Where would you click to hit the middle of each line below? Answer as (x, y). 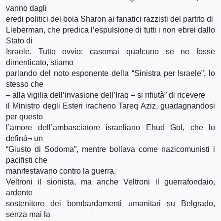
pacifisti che (27, 160)
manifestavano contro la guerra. (61, 171)
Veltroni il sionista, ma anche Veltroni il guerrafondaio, (110, 182)
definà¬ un (24, 138)
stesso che (25, 84)
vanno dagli (26, 8)
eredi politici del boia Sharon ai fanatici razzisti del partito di (110, 19)
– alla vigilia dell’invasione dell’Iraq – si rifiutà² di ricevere (106, 95)
